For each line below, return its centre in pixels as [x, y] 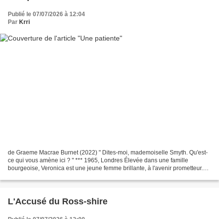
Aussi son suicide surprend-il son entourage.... [69, 176]
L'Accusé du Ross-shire [58, 202]
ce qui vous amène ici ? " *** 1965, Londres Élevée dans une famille [98, 161]
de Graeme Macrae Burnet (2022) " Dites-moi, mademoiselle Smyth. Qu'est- [108, 153]
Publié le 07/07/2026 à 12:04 [46, 14]
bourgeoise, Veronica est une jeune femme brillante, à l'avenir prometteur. [105, 168]
